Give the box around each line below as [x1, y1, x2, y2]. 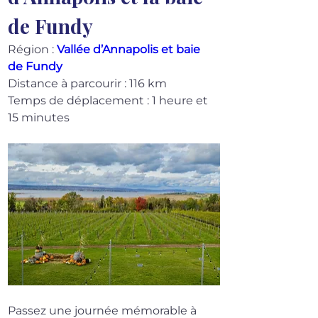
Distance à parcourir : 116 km [8, 77, 167, 91]
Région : [8, 43, 57, 57]
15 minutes [8, 111, 70, 125]
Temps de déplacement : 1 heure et [8, 94, 211, 108]
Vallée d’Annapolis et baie [57, 43, 203, 57]
